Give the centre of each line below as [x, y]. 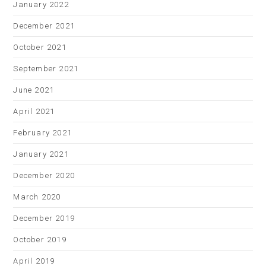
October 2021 [40, 47]
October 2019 [40, 240]
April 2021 [34, 111]
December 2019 [44, 218]
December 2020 [44, 175]
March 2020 [37, 197]
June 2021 [34, 90]
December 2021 [44, 26]
